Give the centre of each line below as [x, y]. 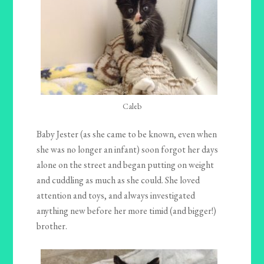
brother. [52, 226]
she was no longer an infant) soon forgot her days [128, 149]
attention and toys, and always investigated [116, 195]
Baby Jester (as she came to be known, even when [127, 134]
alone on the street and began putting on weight [126, 164]
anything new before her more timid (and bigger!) [127, 210]
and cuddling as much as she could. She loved [118, 180]
